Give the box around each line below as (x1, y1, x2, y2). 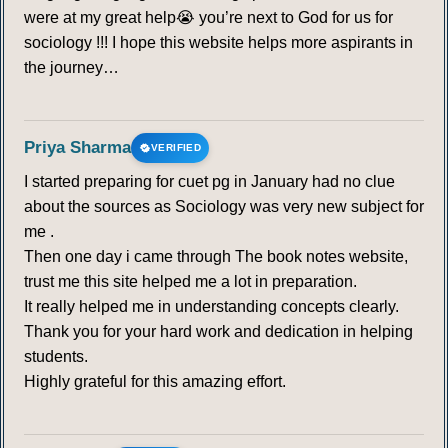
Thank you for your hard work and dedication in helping (24, 323, 413, 341)
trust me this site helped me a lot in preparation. (24, 273, 357, 291)
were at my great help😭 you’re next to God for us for (24, 9, 393, 27)
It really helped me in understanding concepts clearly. (24, 298, 399, 316)
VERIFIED (151, 142, 202, 154)
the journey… (24, 59, 119, 77)
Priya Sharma (24, 138, 131, 158)
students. (24, 348, 88, 366)
